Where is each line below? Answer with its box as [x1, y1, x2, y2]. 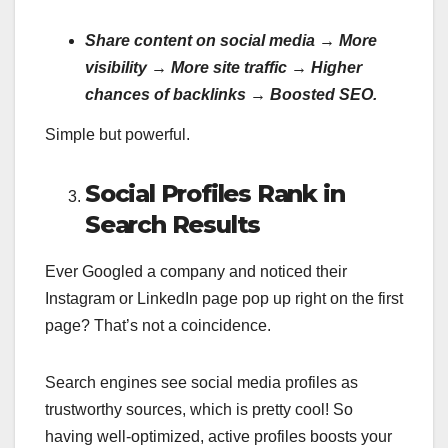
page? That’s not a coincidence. [45, 316, 271, 334]
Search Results [85, 209, 261, 239]
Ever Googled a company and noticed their [45, 262, 347, 280]
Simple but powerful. [45, 125, 190, 143]
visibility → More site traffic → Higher [85, 58, 362, 76]
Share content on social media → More [85, 31, 377, 49]
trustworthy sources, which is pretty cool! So [45, 400, 353, 418]
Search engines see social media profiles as [45, 373, 358, 391]
